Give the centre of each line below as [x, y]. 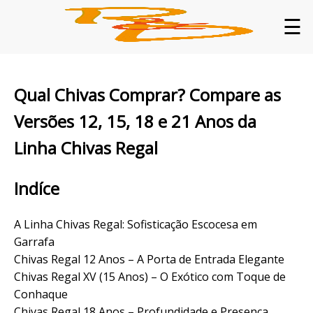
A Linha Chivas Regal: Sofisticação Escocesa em [136, 224]
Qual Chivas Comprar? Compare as [147, 94]
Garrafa [34, 241]
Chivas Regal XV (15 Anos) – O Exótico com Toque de [150, 276]
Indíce [37, 188]
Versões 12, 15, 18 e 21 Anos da [135, 121]
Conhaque [41, 294]
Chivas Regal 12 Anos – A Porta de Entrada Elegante [149, 259]
